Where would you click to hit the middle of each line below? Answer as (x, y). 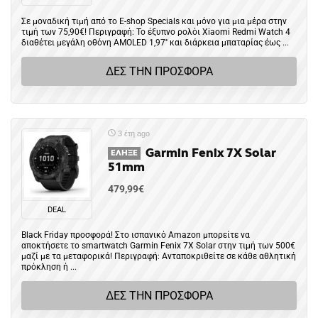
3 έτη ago (133, 133)
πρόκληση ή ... (49, 267)
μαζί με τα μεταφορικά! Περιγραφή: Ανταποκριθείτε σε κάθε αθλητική (159, 256)
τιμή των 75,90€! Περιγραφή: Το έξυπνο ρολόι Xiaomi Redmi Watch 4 (156, 32)
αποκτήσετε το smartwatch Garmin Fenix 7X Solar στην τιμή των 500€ (158, 246)
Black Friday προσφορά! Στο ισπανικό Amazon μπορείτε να (136, 235)
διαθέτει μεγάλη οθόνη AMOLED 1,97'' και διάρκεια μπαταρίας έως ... (155, 43)
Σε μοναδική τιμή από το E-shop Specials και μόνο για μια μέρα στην (154, 21)
